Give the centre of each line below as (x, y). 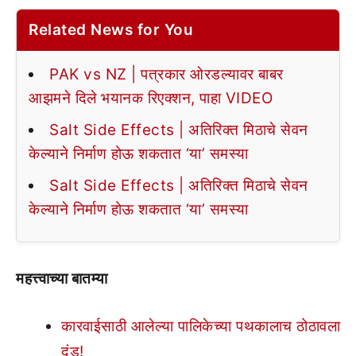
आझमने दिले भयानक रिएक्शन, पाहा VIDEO (151, 98)
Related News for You (111, 29)
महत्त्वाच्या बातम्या (62, 278)
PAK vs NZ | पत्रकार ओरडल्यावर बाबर (166, 74)
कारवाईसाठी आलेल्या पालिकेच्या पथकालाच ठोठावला (201, 326)
